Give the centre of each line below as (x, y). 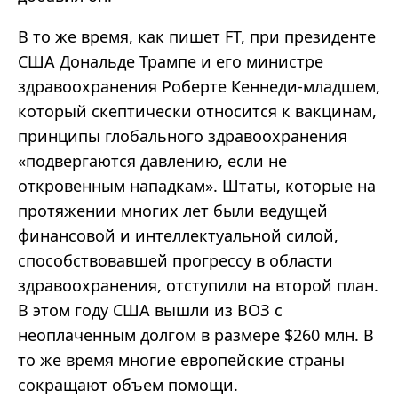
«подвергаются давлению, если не (152, 161)
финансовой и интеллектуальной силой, (178, 236)
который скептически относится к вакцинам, (197, 111)
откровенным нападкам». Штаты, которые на (197, 186)
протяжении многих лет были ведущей (173, 211)
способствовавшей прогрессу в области (175, 261)
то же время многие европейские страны (181, 360)
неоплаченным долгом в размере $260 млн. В (196, 335)
